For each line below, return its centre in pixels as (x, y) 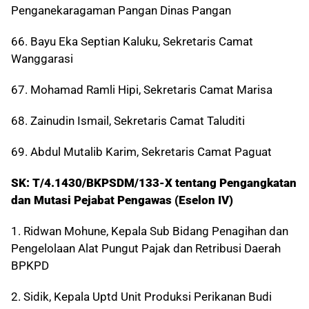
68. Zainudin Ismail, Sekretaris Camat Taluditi (128, 121)
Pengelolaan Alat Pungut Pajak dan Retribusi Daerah (146, 249)
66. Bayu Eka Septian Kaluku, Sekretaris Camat (132, 42)
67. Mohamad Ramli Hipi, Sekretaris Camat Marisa (142, 90)
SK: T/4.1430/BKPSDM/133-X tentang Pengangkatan (154, 183)
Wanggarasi (42, 59)
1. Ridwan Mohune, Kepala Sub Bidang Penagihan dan (150, 231)
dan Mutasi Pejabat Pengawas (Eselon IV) (122, 200)
